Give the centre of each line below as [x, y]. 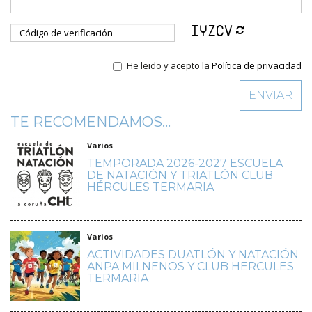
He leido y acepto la [169, 65]
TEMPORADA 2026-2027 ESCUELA [185, 163]
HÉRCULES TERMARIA [150, 187]
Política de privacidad [257, 65]
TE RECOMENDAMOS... [91, 122]
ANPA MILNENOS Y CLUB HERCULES [190, 266]
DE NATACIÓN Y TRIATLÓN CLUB [180, 175]
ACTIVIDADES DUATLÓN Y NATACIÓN [193, 254]
